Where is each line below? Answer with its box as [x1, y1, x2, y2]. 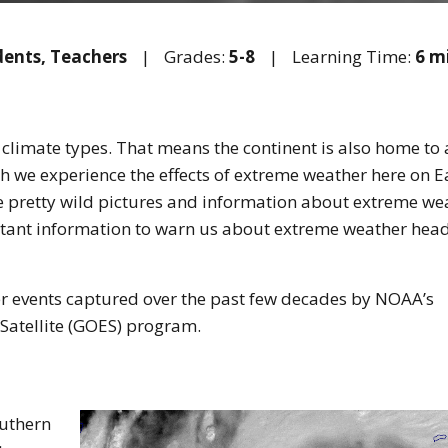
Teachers [50, 44, 127, 68]
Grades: [164, 44, 229, 68]
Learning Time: [292, 44, 415, 68]
